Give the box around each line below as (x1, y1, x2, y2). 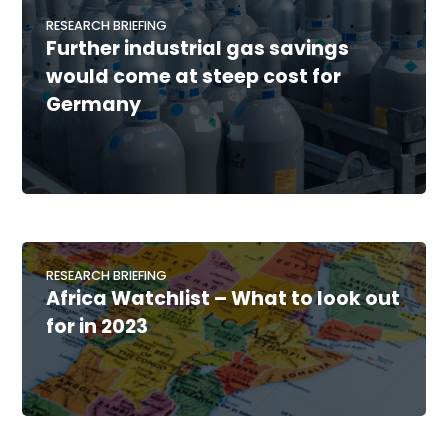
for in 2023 (46, 313, 149, 341)
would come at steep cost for (46, 63, 342, 91)
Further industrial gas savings (46, 35, 350, 63)
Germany (46, 91, 142, 119)
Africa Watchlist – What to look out (46, 285, 401, 313)
